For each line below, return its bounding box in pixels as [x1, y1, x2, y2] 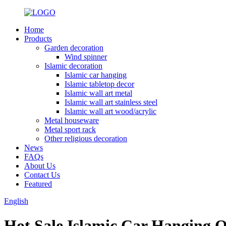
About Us [24, 161, 55, 170]
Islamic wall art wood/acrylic [65, 107, 156, 116]
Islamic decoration [44, 62, 102, 70]
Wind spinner [65, 52, 107, 61]
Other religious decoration [44, 134, 127, 143]
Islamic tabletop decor [65, 80, 134, 88]
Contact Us [24, 171, 60, 179]
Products [24, 34, 52, 43]
